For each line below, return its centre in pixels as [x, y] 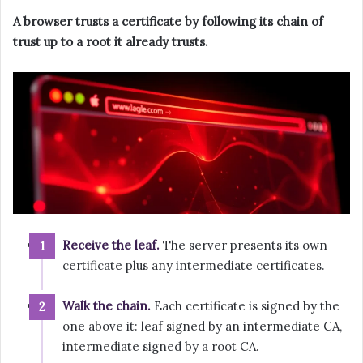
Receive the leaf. [111, 246]
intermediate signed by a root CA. [161, 347]
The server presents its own [243, 246]
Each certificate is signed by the [245, 306]
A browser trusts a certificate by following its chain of [168, 22]
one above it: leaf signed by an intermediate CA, [202, 327]
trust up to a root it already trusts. [111, 42]
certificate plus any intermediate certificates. [194, 266]
